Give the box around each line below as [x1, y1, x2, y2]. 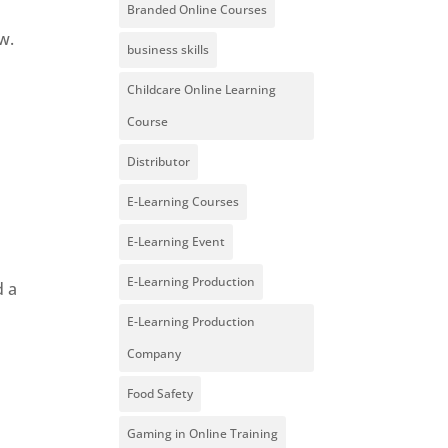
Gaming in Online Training [127, 425, 279, 443]
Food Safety [127, 385, 194, 403]
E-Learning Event [127, 233, 226, 251]
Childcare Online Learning [127, 81, 277, 99]
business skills [127, 41, 210, 59]
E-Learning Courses [127, 193, 240, 211]
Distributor [127, 153, 191, 171]
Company [127, 345, 182, 363]
